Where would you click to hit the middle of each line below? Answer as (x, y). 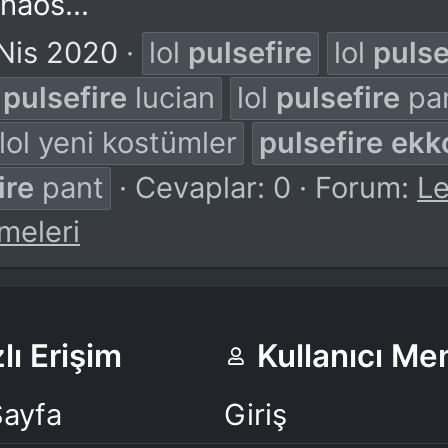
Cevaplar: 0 (213, 187)
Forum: (366, 187)
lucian (171, 97)
